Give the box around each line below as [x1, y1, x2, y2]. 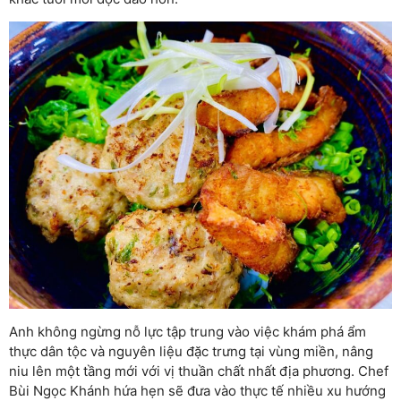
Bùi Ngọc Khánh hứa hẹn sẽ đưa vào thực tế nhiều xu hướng [9, 381, 386, 399]
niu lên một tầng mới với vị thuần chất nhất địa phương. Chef [9, 362, 388, 380]
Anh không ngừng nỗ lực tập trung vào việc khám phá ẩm [9, 322, 366, 340]
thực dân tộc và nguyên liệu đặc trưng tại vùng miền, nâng [9, 342, 373, 360]
